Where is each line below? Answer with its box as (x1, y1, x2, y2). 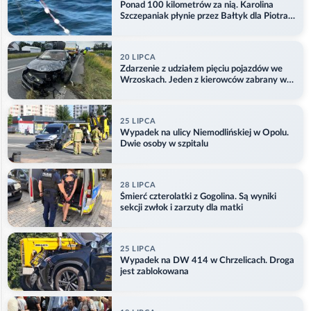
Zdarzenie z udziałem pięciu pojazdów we (120, 65, 283, 74)
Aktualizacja (120, 23, 169, 33)
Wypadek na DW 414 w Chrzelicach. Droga (120, 256, 294, 266)
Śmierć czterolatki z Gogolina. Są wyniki (120, 192, 276, 202)
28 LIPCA (120, 181, 156, 190)
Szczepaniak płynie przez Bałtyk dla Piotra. (120, 12, 290, 22)
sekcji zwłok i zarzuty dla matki (120, 203, 243, 213)
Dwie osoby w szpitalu (120, 140, 208, 149)
